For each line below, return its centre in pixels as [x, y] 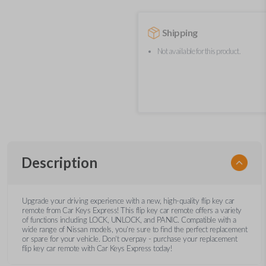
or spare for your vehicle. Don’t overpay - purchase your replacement [129, 239]
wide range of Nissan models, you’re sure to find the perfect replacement [134, 230]
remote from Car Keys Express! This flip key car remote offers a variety [132, 211]
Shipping [180, 32]
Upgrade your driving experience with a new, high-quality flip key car [128, 201]
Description [59, 162]
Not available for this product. [199, 51]
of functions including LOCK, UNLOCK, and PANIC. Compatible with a [129, 220]
